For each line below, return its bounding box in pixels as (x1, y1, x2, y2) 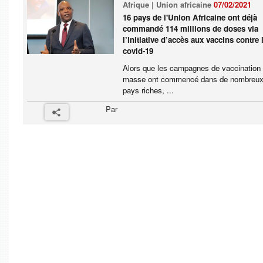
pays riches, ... (123, 85, 174, 96)
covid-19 (123, 45, 154, 56)
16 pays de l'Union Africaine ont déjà (123, 12, 258, 23)
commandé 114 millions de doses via (123, 23, 259, 34)
